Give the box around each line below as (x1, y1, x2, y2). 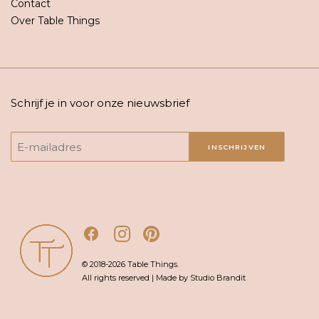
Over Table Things (11, 14, 100, 27)
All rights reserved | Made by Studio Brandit (82, 273, 246, 283)
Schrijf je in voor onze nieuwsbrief (11, 96, 189, 110)
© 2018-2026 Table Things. (82, 259, 179, 269)
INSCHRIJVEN (208, 142, 266, 151)
